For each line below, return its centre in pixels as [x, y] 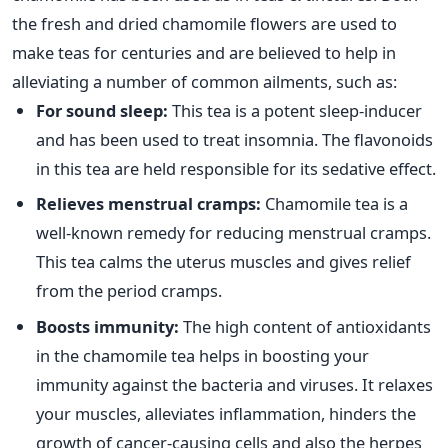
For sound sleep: [102, 111]
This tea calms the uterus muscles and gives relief [223, 262]
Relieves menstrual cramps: [148, 204]
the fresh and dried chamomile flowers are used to [204, 24]
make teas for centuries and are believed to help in [204, 53]
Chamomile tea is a [334, 204]
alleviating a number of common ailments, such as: [204, 82]
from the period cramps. [129, 291]
